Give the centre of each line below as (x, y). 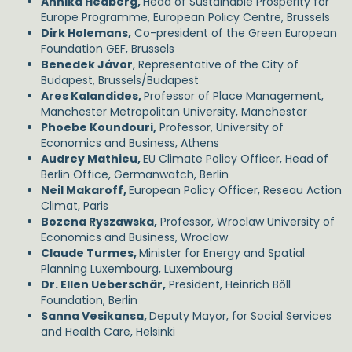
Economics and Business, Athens (130, 143)
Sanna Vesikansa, (95, 316)
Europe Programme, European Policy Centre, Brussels (185, 17)
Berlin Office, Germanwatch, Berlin (135, 174)
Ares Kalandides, (92, 96)
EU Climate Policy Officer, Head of (236, 159)
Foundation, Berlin (89, 300)
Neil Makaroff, (85, 190)
